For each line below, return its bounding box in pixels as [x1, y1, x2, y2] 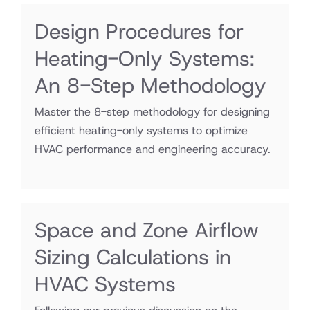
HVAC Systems [35, 271, 176, 298]
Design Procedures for [35, 18, 244, 45]
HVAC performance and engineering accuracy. [35, 142, 271, 156]
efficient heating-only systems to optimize [35, 123, 248, 138]
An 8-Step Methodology [35, 72, 266, 99]
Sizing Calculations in [35, 244, 231, 271]
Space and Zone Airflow [35, 217, 259, 244]
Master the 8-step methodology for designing [35, 104, 270, 119]
